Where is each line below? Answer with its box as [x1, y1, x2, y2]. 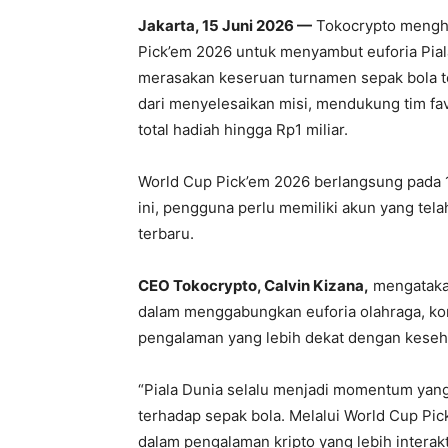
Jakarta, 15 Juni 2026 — [138, 15, 312, 35]
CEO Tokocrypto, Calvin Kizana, [138, 275, 369, 295]
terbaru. [138, 223, 194, 243]
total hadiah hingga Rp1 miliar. [138, 119, 348, 139]
